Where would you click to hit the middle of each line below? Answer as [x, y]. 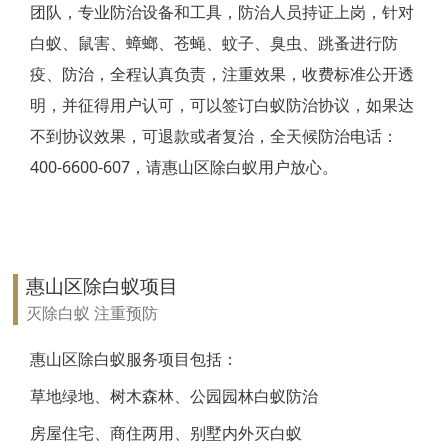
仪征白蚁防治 [48, 219]
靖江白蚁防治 [48, 39]
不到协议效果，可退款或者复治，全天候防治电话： [213, 135]
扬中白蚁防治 [48, 399]
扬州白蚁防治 [48, 129]
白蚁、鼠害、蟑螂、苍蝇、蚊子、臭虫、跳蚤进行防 [213, 42]
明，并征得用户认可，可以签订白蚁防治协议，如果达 [221, 104]
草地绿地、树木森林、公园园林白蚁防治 [173, 395]
